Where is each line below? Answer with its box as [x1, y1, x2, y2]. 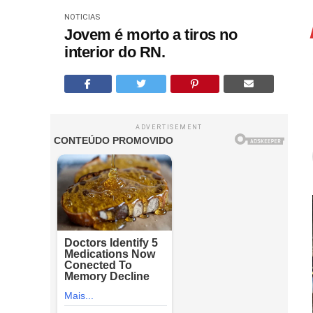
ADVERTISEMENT [135, 124, 203, 131]
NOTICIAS [64, 13, 100, 22]
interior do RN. [64, 43, 166, 61]
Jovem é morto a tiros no [64, 26, 238, 43]
